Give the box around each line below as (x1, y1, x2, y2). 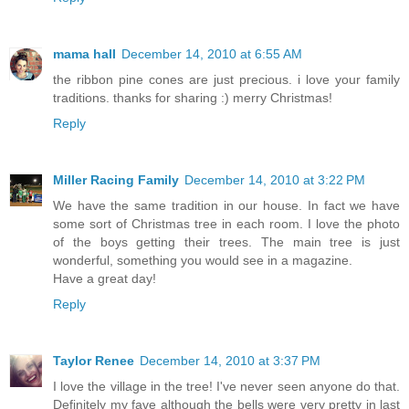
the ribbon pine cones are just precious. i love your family (53, 71, 400, 87)
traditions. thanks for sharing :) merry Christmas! (53, 89, 332, 105)
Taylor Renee (53, 352, 134, 368)
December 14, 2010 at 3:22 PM (184, 172, 365, 187)
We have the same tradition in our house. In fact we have (53, 197, 400, 213)
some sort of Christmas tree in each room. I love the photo (53, 215, 400, 231)
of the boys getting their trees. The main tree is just (53, 234, 400, 249)
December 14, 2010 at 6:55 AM (121, 46, 302, 61)
